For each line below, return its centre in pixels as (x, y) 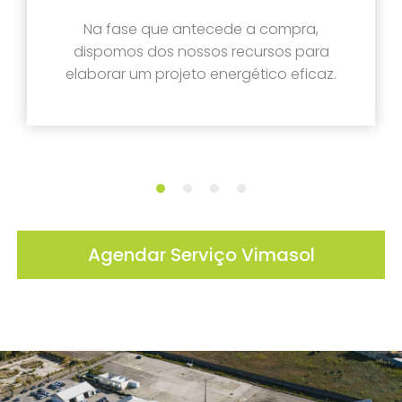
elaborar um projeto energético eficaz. (201, 74)
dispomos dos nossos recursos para (201, 51)
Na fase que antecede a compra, (201, 29)
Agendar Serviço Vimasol (201, 254)
